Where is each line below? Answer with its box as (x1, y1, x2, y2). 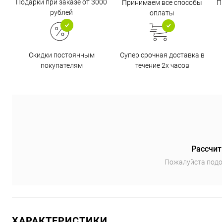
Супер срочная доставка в (119, 51, 205, 59)
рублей (50, 8, 73, 16)
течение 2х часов (135, 61, 189, 69)
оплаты (150, 9, 174, 17)
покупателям (40, 61, 83, 69)
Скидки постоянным (28, 51, 95, 59)
